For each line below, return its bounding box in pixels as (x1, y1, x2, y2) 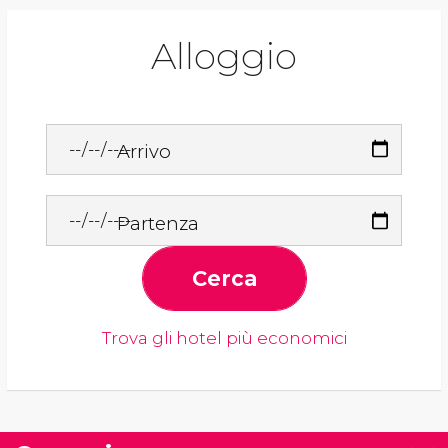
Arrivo (117, 140, 172, 164)
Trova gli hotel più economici (101, 328, 347, 349)
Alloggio (151, 34, 297, 79)
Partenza (117, 211, 200, 235)
